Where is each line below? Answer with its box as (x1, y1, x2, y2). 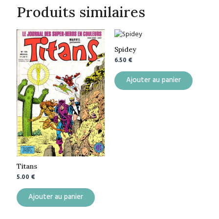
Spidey (114, 45, 136, 54)
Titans (17, 162, 37, 171)
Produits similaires (17, 2, 145, 21)
